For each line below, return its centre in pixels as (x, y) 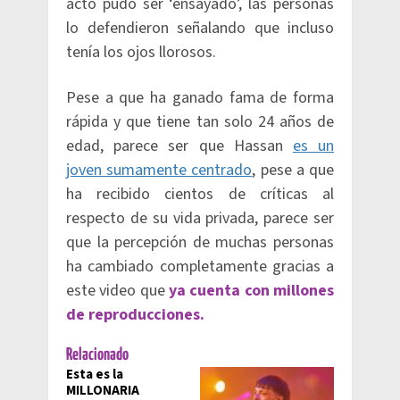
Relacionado (97, 355)
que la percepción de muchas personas (200, 243)
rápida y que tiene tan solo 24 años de (200, 122)
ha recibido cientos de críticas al (200, 195)
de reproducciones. (137, 315)
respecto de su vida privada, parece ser (200, 219)
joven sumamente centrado (159, 171)
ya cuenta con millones (251, 291)
